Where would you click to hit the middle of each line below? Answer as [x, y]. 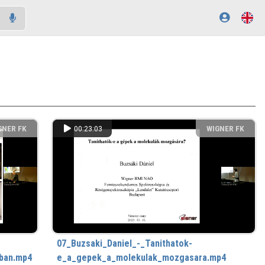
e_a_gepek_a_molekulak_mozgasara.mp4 [142, 258]
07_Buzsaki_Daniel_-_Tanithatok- [125, 244]
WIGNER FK [225, 128]
